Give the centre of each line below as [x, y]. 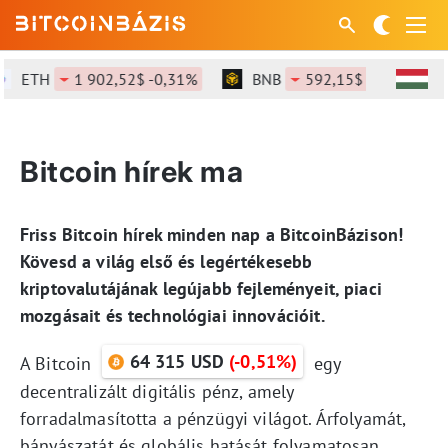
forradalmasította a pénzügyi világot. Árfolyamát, [213, 418]
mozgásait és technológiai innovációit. [172, 315]
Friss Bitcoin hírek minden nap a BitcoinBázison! [212, 234]
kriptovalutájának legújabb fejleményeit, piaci [201, 288]
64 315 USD [177, 361]
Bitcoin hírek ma [131, 171]
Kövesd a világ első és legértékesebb [166, 261]
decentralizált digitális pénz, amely [157, 391]
